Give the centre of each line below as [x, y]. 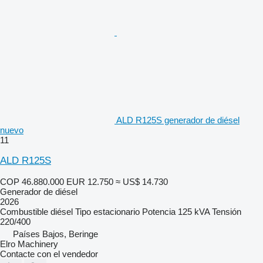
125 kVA [194, 211]
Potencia [159, 211]
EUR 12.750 [90, 181]
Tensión [227, 211]
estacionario [117, 211]
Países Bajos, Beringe [55, 234]
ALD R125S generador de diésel [178, 120]
